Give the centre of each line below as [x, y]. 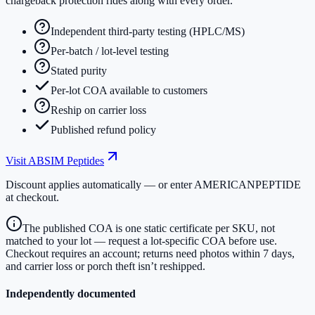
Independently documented [71, 294]
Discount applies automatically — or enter [99, 184]
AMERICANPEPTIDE [247, 184]
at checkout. [32, 197]
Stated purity [79, 70]
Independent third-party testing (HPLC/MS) [148, 31]
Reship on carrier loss [98, 110]
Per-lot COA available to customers [129, 90]
